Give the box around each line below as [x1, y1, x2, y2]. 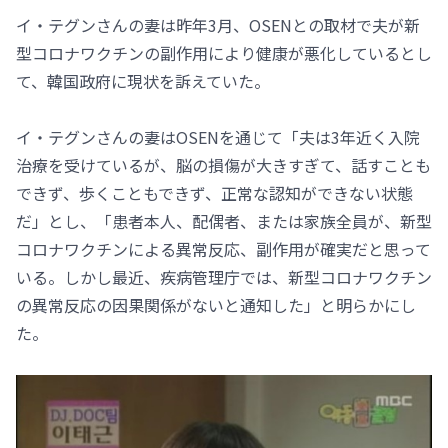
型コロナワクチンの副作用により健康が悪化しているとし [16, 41, 432, 66]
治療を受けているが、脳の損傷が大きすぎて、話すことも [16, 153, 431, 178]
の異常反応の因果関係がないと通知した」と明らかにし [16, 293, 416, 318]
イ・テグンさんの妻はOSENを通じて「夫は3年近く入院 [16, 125, 420, 150]
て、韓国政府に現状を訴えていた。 [16, 69, 270, 94]
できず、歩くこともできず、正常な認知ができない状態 [16, 181, 413, 206]
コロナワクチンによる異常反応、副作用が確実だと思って [16, 237, 431, 262]
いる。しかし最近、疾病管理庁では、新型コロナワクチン [16, 265, 432, 290]
